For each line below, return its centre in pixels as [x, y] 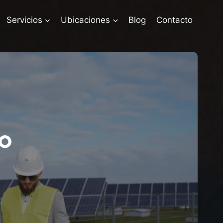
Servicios [24, 20]
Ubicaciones [86, 20]
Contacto [174, 20]
